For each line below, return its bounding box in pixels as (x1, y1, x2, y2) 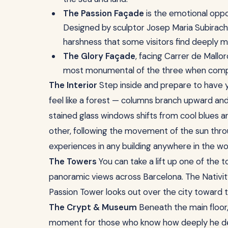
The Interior (49, 79, 97, 91)
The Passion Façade (63, 7, 144, 19)
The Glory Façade (63, 50, 135, 62)
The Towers (49, 155, 97, 167)
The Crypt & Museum (49, 201, 137, 213)
